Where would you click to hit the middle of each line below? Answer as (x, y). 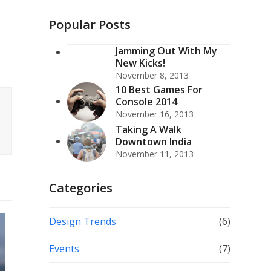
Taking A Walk (148, 129)
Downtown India (153, 142)
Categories (80, 188)
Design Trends (82, 221)
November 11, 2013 (154, 154)
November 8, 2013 (152, 75)
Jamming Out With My (166, 51)
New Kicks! (140, 63)
